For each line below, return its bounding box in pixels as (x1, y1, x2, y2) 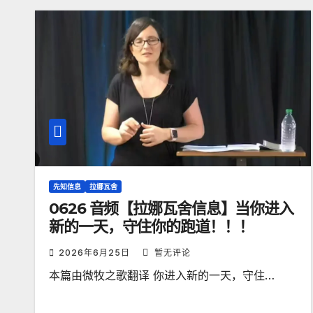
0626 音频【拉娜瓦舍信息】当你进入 (49, 199, 294, 218)
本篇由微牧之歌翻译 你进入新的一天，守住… (49, 268, 275, 282)
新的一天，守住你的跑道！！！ (49, 217, 254, 236)
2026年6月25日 (59, 247, 133, 258)
